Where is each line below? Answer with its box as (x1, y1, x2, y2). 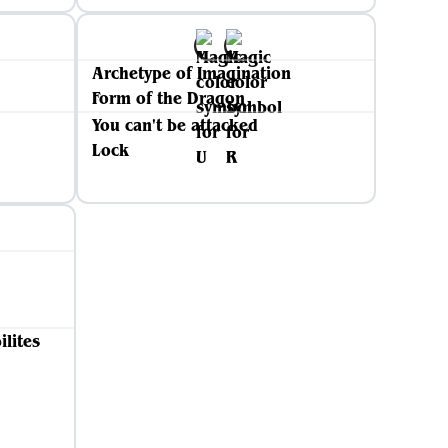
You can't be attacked (92, 114, 258, 136)
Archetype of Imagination (92, 62, 291, 84)
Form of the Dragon (92, 87, 245, 109)
